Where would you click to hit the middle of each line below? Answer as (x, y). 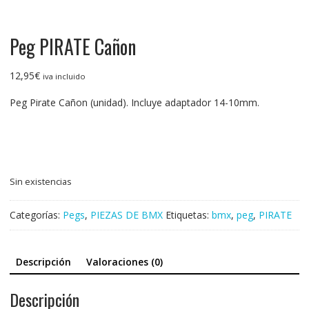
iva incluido (64, 76)
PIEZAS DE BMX (126, 215)
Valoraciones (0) (124, 261)
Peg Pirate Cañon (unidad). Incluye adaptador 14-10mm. (134, 102)
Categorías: (36, 215)
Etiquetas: (188, 215)
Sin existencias (40, 181)
